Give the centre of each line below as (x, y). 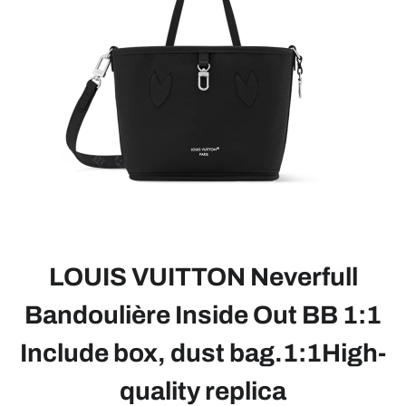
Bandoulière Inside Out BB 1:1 (203, 315)
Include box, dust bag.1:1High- (203, 353)
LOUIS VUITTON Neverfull (203, 277)
